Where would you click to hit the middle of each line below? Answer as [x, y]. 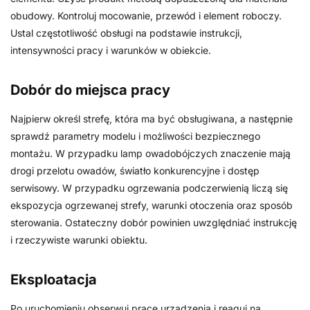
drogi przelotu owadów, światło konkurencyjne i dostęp [135, 170]
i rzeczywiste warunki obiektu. [79, 239]
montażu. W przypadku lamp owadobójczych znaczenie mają [151, 153]
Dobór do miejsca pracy [90, 90]
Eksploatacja [54, 279]
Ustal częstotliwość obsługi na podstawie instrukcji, [126, 33]
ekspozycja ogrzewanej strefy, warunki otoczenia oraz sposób [152, 205]
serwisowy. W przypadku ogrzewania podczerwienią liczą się [149, 188]
